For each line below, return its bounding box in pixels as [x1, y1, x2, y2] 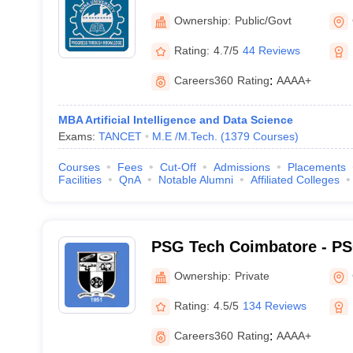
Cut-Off [159, 161, 196, 173]
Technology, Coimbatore [150, 258, 334, 276]
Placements [287, 161, 346, 173]
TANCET [98, 130, 142, 143]
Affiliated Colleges [250, 173, 340, 186]
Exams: [58, 130, 98, 143]
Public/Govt [234, 13, 292, 27]
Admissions [213, 161, 270, 173]
